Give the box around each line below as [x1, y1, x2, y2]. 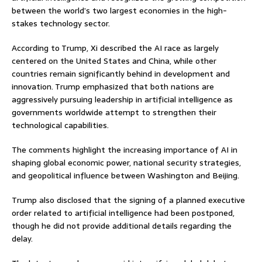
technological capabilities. [12, 119, 109, 132]
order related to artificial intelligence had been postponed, [12, 206, 235, 220]
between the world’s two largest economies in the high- [12, 4, 227, 18]
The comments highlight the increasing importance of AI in [12, 143, 237, 157]
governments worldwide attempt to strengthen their [12, 106, 216, 119]
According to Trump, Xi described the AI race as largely [12, 42, 219, 55]
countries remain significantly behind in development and [12, 67, 230, 81]
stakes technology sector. [12, 17, 110, 30]
